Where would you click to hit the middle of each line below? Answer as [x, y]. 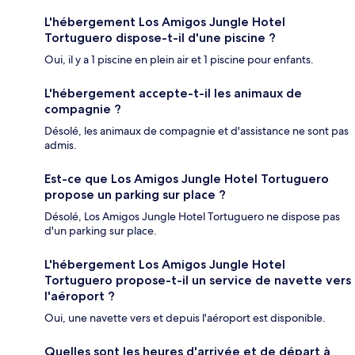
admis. [61, 145]
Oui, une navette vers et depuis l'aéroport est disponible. [185, 318]
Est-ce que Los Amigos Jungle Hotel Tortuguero [187, 179]
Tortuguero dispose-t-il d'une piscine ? [160, 38]
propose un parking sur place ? [135, 195]
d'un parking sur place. [101, 231]
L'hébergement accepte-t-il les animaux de [173, 94]
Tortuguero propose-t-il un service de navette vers [198, 281]
